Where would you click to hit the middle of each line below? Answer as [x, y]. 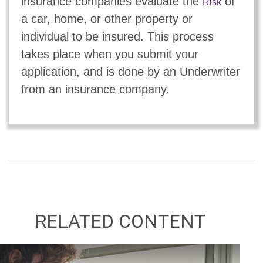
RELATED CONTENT [120, 221]
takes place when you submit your [109, 54]
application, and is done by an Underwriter [130, 71]
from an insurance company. [95, 89]
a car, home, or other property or [107, 18]
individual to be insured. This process [117, 36]
